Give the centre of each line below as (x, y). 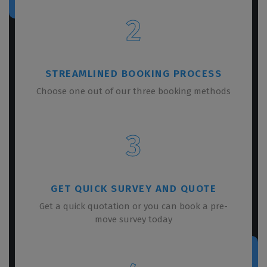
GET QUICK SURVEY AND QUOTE (133, 188)
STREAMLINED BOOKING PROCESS (133, 73)
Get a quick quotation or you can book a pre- (133, 206)
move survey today (133, 219)
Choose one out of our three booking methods (133, 91)
